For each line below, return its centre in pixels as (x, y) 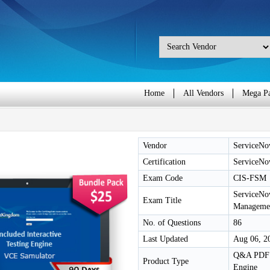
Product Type (166, 261)
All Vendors (203, 93)
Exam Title (162, 200)
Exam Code (163, 178)
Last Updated (165, 239)
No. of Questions (172, 223)
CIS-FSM (250, 178)
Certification (164, 162)
